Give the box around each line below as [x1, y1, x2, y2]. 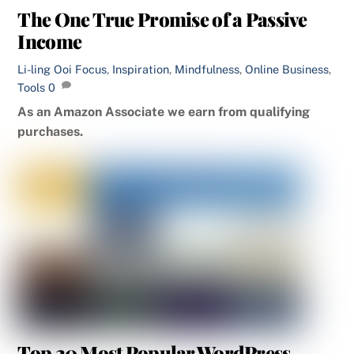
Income [17, 28, 82, 55]
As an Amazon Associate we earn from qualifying [17, 104, 311, 119]
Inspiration [112, 62, 170, 76]
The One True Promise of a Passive [17, 6, 307, 32]
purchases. [17, 123, 84, 139]
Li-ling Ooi [17, 62, 73, 76]
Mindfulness [175, 62, 240, 76]
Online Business [245, 62, 330, 76]
